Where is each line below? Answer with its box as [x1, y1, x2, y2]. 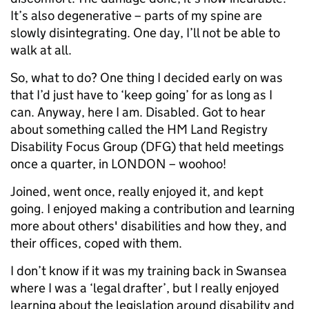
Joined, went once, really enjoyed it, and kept [10, 183, 263, 199]
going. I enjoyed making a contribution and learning [10, 200, 295, 217]
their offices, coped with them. [10, 235, 182, 251]
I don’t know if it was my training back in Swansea [10, 262, 287, 279]
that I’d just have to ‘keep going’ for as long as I [10, 86, 272, 103]
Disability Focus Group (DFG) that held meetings [10, 138, 284, 154]
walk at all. [10, 41, 72, 58]
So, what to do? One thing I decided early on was [10, 69, 283, 86]
